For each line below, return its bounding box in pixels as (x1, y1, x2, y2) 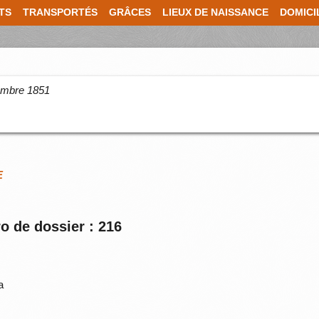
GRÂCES (109, 7, 151, 18)
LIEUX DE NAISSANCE (162, 7, 268, 18)
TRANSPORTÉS (23, 7, 98, 18)
